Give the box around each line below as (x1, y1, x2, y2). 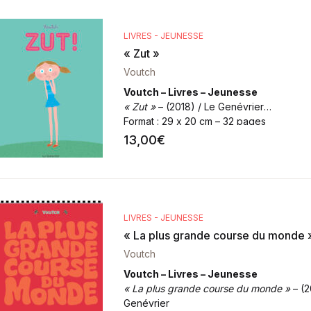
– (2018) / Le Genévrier (155, 101, 264, 112)
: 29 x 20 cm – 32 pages (153, 115, 266, 127)
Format (123, 115, 154, 127)
